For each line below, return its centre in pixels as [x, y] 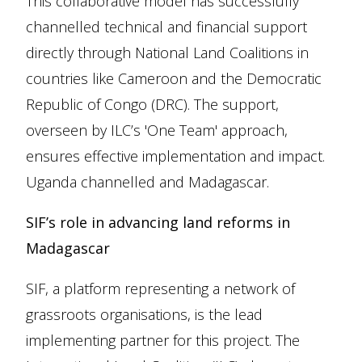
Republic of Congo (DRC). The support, [152, 104]
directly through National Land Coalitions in [167, 53]
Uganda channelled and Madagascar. [147, 182]
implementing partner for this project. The [163, 340]
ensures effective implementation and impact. [175, 156]
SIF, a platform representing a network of [160, 288]
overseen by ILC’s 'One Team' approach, [157, 130]
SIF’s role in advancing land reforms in [158, 222]
